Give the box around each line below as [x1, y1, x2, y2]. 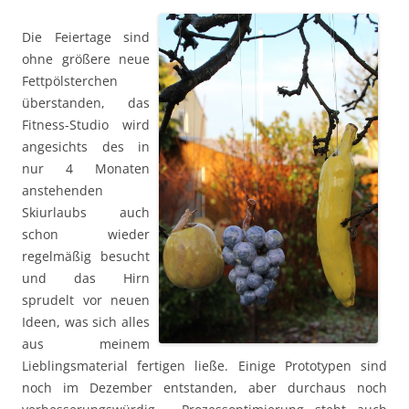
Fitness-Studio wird [22, 116, 150, 134]
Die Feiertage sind [22, 28, 150, 47]
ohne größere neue [22, 50, 150, 68]
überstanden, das [22, 94, 150, 112]
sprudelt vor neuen [22, 291, 150, 309]
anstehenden [22, 182, 103, 200]
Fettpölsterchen [22, 72, 118, 90]
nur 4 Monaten [22, 160, 150, 178]
